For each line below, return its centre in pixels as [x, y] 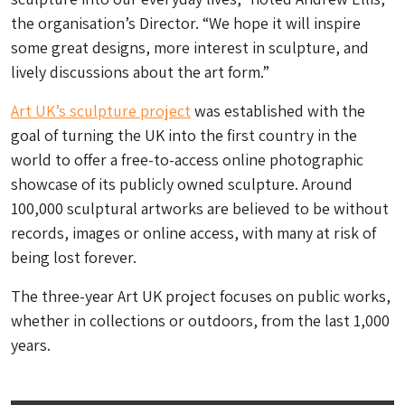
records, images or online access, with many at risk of [193, 233]
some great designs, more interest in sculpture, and [190, 47]
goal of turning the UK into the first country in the [184, 135]
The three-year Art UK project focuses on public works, [201, 296]
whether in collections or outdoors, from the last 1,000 [200, 320]
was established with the [278, 111]
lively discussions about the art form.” [140, 72]
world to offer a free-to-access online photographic [187, 160]
